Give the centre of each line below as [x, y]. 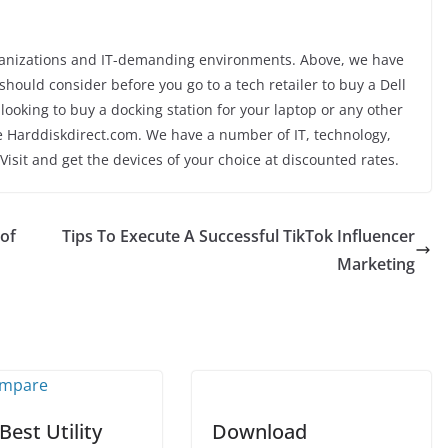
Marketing [376, 264]
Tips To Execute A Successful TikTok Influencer [238, 236]
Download [259, 432]
